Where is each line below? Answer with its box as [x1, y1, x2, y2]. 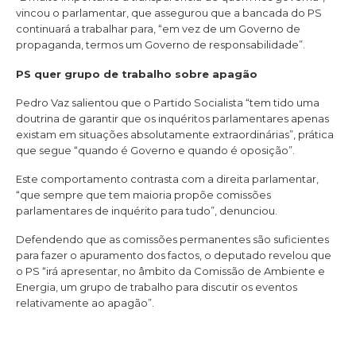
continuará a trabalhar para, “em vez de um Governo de [16, 22, 300, 36]
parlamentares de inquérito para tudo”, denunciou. [16, 204, 277, 218]
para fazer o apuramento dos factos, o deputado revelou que [16, 249, 331, 262]
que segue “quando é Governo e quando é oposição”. [16, 143, 295, 157]
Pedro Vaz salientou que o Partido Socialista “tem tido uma [16, 95, 319, 109]
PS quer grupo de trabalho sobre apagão [16, 67, 257, 80]
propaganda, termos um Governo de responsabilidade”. [16, 38, 305, 52]
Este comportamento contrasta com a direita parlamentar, [16, 172, 319, 186]
